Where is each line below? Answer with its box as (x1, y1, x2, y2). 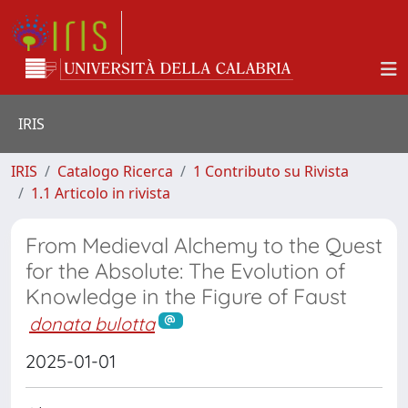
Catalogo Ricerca (57, 161, 173, 181)
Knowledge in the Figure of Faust (25, 283, 347, 310)
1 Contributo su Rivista (193, 161, 349, 181)
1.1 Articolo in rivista (31, 183, 170, 203)
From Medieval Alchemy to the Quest (25, 232, 382, 259)
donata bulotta (29, 312, 155, 335)
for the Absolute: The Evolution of (25, 258, 345, 284)
